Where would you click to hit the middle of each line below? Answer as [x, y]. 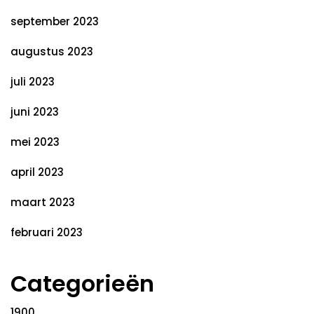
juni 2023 [35, 112]
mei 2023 [35, 142]
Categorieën [82, 284]
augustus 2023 [52, 52]
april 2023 [37, 172]
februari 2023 [47, 232]
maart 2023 [43, 202]
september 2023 [55, 21]
